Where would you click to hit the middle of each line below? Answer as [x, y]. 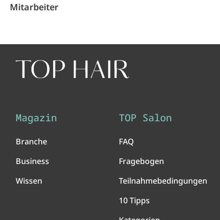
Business [32, 161]
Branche [31, 141]
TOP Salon [145, 118]
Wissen [29, 181]
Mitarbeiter [34, 7]
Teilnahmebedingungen [163, 181]
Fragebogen [141, 161]
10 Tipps [134, 200]
